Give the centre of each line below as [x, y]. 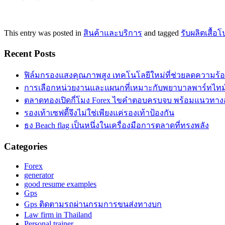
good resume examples [60, 184]
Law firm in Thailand [58, 214]
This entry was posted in [44, 33]
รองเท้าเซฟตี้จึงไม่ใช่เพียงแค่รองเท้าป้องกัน [99, 113]
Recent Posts [30, 54]
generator [39, 175]
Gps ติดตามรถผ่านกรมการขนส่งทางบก [93, 204]
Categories [26, 146]
